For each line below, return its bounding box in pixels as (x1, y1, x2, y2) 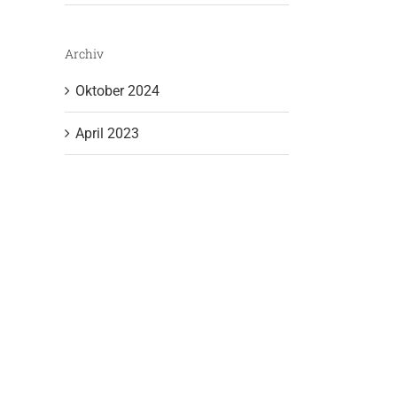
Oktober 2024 (75, 82, 160, 100)
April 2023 (75, 125, 139, 143)
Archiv (65, 44, 104, 62)
